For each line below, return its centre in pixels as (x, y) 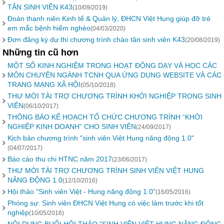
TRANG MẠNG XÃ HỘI (44, 84)
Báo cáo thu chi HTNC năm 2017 (60, 159)
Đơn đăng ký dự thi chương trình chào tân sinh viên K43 (96, 39)
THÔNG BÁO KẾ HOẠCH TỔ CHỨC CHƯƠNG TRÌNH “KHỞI (105, 117)
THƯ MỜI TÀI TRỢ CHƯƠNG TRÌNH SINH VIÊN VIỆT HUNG (106, 170)
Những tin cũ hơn (40, 52)
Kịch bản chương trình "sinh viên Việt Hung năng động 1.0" (101, 138)
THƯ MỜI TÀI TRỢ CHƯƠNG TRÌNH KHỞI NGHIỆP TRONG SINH (114, 96)
